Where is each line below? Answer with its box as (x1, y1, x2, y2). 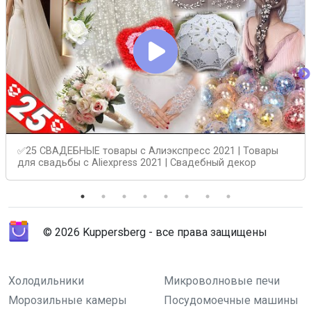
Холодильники (8, 274, 84, 287)
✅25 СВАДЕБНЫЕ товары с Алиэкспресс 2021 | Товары (17, 144, 278, 157)
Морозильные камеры (8, 293, 127, 307)
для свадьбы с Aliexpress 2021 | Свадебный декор (17, 156, 256, 169)
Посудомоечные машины (164, 293, 299, 307)
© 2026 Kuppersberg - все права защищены (43, 225, 267, 239)
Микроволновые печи (164, 274, 280, 287)
